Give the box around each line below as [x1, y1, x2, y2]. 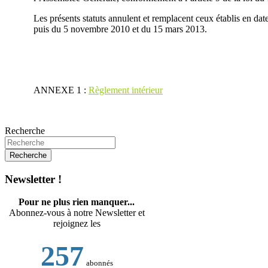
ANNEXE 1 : [33, 84, 89, 95]
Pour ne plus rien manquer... [19, 197, 135, 208]
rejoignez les [53, 218, 100, 229]
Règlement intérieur [89, 84, 163, 95]
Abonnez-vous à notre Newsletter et [8, 208, 145, 218]
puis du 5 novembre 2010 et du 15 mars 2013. [33, 23, 207, 34]
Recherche [5, 125, 45, 136]
